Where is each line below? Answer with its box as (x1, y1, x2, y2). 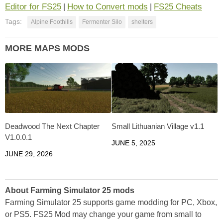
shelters (131, 18, 153, 25)
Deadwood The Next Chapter (5, 122, 100, 131)
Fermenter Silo (82, 18, 122, 25)
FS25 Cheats (154, 1, 202, 11)
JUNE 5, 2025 (111, 139, 155, 147)
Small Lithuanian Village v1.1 (111, 122, 204, 131)
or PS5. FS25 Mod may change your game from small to (5, 210, 202, 219)
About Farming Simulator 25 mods (5, 186, 134, 195)
